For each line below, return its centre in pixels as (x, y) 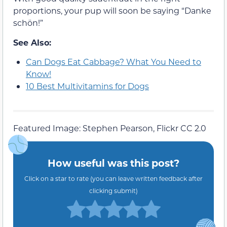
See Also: (32, 42)
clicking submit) (113, 190)
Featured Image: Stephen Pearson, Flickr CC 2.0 (110, 128)
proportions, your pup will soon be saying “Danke (112, 11)
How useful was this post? (113, 163)
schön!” (28, 23)
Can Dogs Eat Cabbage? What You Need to (113, 62)
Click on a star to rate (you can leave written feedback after (113, 178)
